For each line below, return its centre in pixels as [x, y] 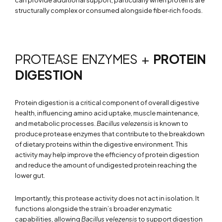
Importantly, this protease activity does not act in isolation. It [107, 198]
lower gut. [30, 175]
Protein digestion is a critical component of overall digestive [107, 102]
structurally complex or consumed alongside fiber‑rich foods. [109, 10]
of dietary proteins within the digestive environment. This [101, 144]
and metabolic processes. [56, 123]
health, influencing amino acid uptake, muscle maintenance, [107, 113]
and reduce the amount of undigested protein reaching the [106, 165]
